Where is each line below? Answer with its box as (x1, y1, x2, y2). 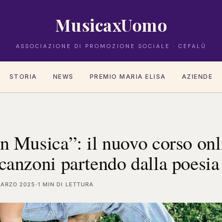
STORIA (9, 73, 37, 80)
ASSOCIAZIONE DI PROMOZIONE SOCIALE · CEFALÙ (15, 43, 207, 50)
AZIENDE (181, 73, 213, 80)
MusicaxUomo (55, 13, 167, 36)
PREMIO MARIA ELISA (89, 73, 166, 80)
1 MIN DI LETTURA (37, 181, 94, 188)
